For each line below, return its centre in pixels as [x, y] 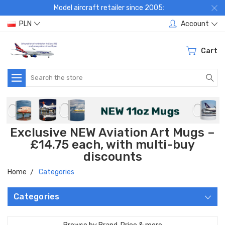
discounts [113, 157]
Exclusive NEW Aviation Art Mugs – [113, 133]
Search [37, 74]
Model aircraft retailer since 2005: [109, 8]
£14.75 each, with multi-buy [113, 145]
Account [195, 24]
